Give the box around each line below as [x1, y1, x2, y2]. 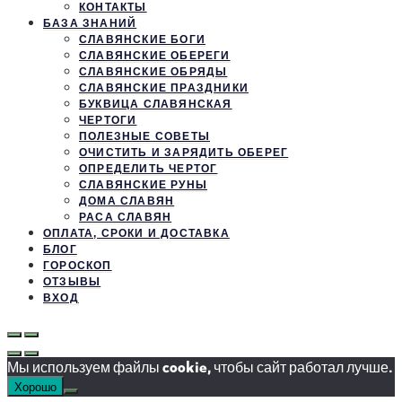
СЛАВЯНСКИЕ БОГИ [79, 32, 205, 46]
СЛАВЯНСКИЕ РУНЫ [79, 178, 207, 191]
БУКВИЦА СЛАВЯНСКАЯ [79, 97, 232, 110]
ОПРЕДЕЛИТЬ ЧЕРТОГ [79, 162, 218, 175]
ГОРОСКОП [43, 258, 112, 272]
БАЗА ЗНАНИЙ [43, 16, 137, 30]
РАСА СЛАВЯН [79, 210, 172, 223]
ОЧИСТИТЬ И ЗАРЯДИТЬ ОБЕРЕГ [79, 145, 289, 159]
